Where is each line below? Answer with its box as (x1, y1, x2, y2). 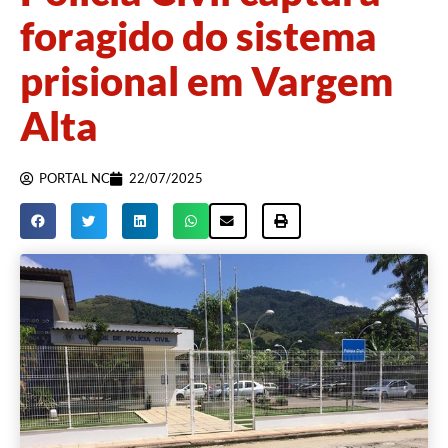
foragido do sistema (20, 12, 377, 61)
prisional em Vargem (20, 57, 393, 106)
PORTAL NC (39, 170, 110, 187)
